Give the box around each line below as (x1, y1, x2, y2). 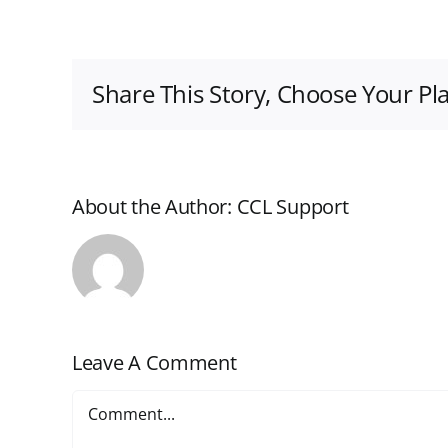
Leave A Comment (72, 348, 237, 376)
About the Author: (72, 192, 237, 220)
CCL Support (236, 192, 349, 220)
